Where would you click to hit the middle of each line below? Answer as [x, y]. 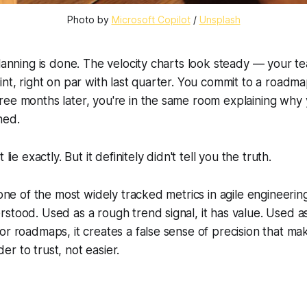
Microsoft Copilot [151, 20]
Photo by [89, 20]
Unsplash [220, 20]
